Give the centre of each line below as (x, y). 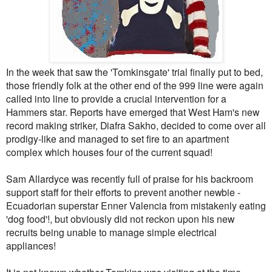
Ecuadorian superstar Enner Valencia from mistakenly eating (136, 205)
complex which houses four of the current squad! (109, 151)
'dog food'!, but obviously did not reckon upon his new (120, 218)
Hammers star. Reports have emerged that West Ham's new (133, 111)
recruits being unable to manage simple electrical (111, 232)
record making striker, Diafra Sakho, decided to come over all (136, 125)
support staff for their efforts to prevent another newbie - (123, 192)
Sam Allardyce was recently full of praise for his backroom (130, 178)
